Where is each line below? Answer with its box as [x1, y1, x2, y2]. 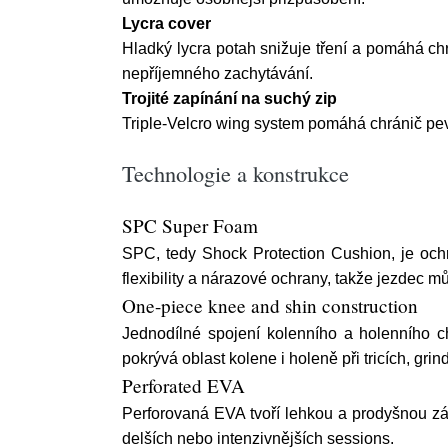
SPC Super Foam [122, 213, 258, 238]
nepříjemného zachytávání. [122, 65, 313, 82]
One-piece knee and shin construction [122, 293, 418, 318]
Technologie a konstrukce [122, 158, 349, 188]
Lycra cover [122, 15, 211, 32]
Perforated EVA [122, 373, 245, 398]
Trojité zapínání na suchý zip [122, 90, 337, 107]
